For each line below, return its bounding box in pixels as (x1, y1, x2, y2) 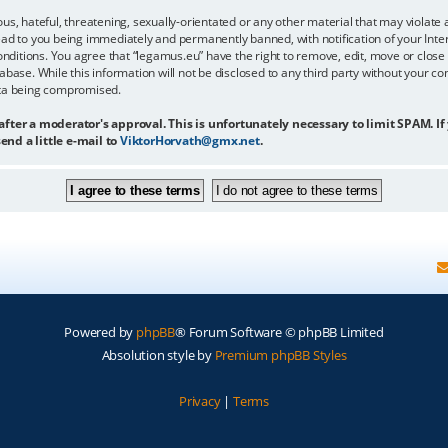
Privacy (178, 391, 221, 410)
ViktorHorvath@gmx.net (120, 131, 260, 149)
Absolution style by (101, 345, 215, 364)
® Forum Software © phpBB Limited (175, 322, 384, 341)
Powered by (64, 322, 137, 341)
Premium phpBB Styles (214, 345, 347, 364)
